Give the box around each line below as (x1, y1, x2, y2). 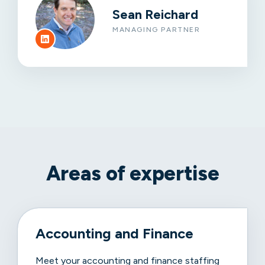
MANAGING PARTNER (112, 25, 201, 34)
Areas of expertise (46, 161, 219, 186)
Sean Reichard (112, 7, 198, 23)
